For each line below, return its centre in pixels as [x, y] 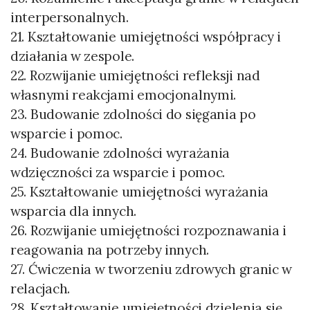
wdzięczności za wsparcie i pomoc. [118, 172]
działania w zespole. [72, 56]
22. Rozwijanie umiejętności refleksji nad [135, 75]
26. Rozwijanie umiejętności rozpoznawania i [149, 230]
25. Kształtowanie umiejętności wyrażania [139, 192]
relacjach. [40, 289]
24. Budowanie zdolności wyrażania [120, 153]
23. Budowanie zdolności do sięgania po [133, 114]
